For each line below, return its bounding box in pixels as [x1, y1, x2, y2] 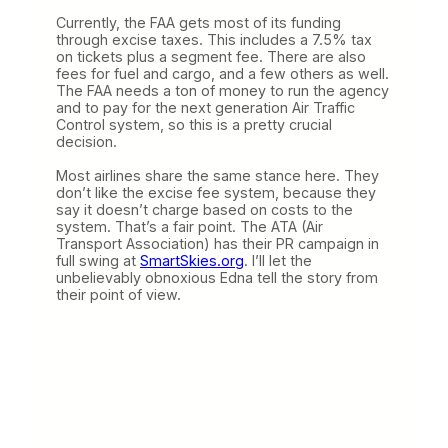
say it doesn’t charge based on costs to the [56, 200, 353, 218]
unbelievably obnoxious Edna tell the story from [56, 268, 378, 286]
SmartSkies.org [140, 251, 244, 269]
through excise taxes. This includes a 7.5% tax [56, 30, 372, 48]
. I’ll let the [244, 251, 312, 269]
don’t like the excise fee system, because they [56, 183, 376, 201]
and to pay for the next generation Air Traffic [56, 98, 355, 116]
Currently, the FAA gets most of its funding [56, 13, 341, 31]
